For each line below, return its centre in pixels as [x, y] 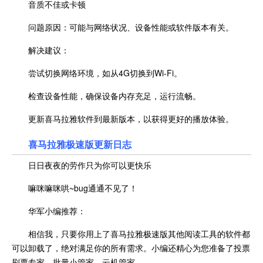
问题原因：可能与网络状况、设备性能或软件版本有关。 [131, 27]
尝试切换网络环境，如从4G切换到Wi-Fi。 [105, 73]
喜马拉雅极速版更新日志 [80, 144]
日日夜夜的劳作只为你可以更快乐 [90, 165]
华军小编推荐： [57, 210]
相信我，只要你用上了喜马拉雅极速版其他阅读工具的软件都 [139, 233]
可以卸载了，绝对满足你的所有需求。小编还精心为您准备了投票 [131, 247]
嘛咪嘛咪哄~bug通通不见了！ [83, 188]
